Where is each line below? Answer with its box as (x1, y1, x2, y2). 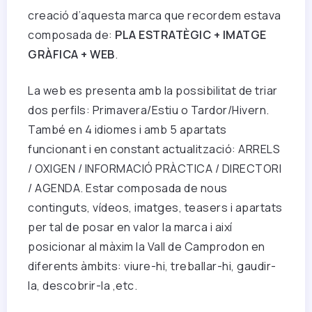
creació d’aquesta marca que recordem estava (28, 8, 281, 24)
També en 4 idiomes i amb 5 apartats (28, 122, 227, 138)
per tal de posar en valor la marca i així (28, 219, 233, 235)
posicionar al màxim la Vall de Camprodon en (28, 239, 265, 255)
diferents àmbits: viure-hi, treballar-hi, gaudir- (28, 258, 276, 274)
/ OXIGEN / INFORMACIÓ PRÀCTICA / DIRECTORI (28, 161, 281, 177)
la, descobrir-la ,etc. (28, 278, 137, 294)
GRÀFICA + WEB (28, 47, 115, 63)
